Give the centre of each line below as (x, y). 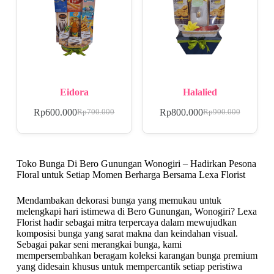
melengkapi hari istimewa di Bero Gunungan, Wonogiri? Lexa (136, 211)
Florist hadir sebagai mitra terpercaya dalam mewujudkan (126, 222)
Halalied (200, 92)
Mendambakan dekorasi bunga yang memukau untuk (119, 200)
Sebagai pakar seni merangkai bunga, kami (99, 244)
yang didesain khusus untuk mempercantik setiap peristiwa (129, 266)
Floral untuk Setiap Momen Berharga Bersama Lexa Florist (131, 174)
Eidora (74, 92)
